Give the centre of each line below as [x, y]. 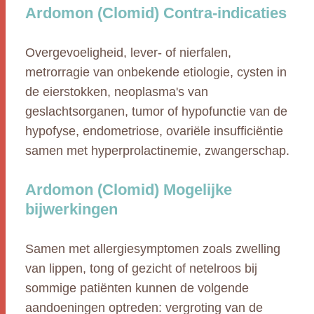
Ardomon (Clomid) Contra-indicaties [156, 13]
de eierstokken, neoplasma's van [117, 92]
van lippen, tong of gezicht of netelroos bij [141, 268]
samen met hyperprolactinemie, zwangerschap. [157, 151]
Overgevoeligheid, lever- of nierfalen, [128, 53]
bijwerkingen [71, 209]
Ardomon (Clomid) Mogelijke [129, 190]
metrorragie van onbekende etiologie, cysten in [156, 72]
